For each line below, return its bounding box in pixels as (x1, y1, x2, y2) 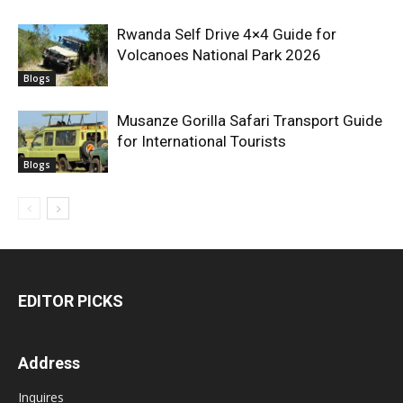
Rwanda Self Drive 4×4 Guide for (117, 24, 336, 43)
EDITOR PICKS (18, 291, 123, 310)
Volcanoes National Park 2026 (117, 45, 321, 64)
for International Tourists (117, 131, 286, 150)
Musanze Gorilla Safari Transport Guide (117, 111, 382, 130)
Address (18, 353, 80, 372)
